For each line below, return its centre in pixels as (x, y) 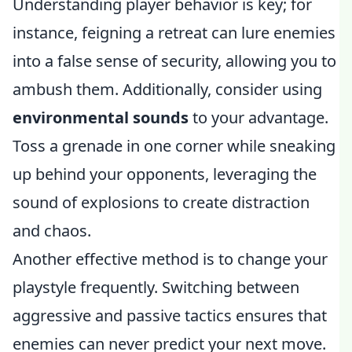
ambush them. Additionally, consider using (167, 89)
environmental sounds (101, 117)
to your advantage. (258, 117)
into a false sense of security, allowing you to (174, 61)
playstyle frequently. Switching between (156, 287)
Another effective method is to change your (170, 259)
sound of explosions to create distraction (161, 202)
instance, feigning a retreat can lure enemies (174, 33)
